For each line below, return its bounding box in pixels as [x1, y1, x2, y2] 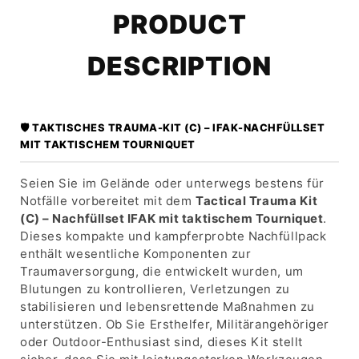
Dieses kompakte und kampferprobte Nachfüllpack [20, 228, 327, 244]
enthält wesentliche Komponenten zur [20, 245, 252, 261]
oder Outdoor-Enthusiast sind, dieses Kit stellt [20, 333, 303, 349]
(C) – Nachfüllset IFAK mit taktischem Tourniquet [20, 210, 324, 226]
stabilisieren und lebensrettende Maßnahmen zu [20, 298, 315, 314]
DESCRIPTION [87, 50, 272, 82]
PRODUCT [112, 8, 247, 40]
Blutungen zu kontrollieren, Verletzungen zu [20, 280, 290, 296]
